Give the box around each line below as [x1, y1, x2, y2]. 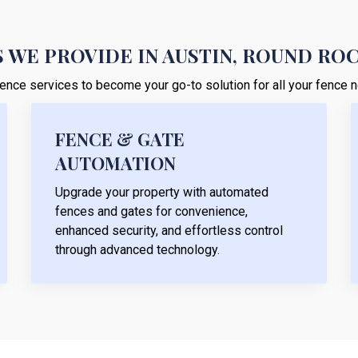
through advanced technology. [55, 241, 220, 257]
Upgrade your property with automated [55, 184, 268, 200]
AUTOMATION [55, 150, 176, 175]
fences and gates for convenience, [55, 203, 248, 219]
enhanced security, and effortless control [55, 222, 283, 238]
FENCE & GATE [55, 126, 185, 151]
